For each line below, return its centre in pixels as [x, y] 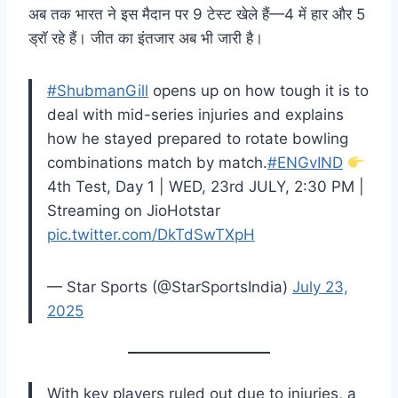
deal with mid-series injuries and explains [195, 115]
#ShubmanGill [98, 91]
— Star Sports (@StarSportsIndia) [170, 287]
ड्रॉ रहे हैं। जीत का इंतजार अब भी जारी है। [146, 39]
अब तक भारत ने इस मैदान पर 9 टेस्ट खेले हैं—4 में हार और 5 [197, 15]
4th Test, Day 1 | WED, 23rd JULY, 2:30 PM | [206, 187]
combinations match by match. [157, 163]
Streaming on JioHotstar [134, 211]
